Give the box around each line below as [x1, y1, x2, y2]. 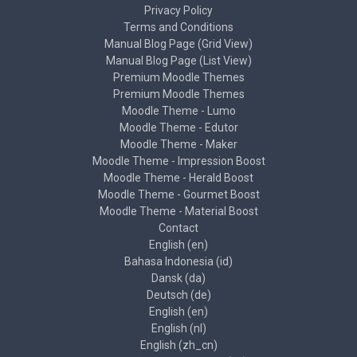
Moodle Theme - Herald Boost [104, 171, 253, 184]
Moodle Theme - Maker [120, 138, 237, 151]
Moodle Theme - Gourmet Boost [97, 188, 260, 201]
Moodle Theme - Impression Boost [92, 155, 265, 167]
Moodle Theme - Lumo [121, 104, 236, 117]
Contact [159, 222, 198, 234]
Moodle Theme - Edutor [119, 121, 238, 134]
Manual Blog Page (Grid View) [104, 37, 253, 50]
